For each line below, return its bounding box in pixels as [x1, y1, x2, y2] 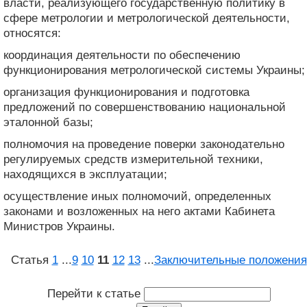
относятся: [3, 26, 61, 40]
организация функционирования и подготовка [3, 85, 249, 99]
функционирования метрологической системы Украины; [3, 63, 305, 77]
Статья [10, 253, 52, 267]
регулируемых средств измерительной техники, [3, 152, 263, 166]
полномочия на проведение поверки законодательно [3, 137, 284, 151]
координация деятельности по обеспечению [3, 48, 241, 62]
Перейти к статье [47, 286, 144, 300]
